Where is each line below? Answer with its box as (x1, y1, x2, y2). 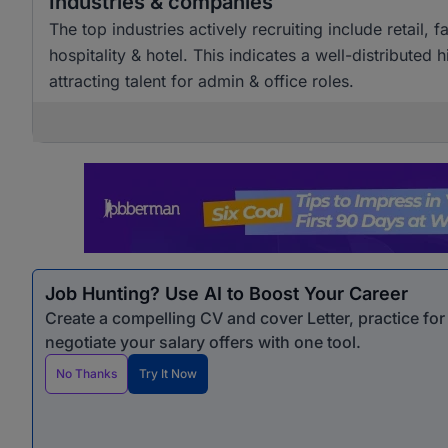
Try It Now (139, 366, 197, 381)
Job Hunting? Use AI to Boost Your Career (45, 283, 408, 304)
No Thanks (56, 366, 117, 381)
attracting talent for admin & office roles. (49, 71, 354, 91)
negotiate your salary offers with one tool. (45, 332, 361, 352)
